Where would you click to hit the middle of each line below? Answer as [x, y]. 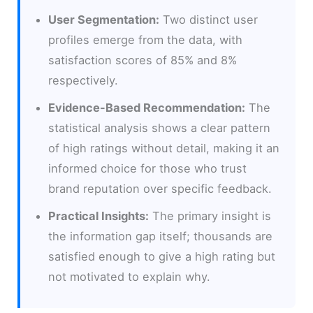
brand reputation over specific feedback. [160, 188]
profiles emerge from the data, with [146, 39]
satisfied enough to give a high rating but [162, 256]
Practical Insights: [99, 216]
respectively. [83, 80]
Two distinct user [209, 19]
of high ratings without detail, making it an [164, 148]
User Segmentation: [104, 19]
